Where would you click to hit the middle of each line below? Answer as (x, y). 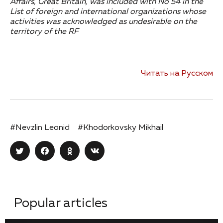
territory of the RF (44, 32)
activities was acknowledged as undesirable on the (104, 22)
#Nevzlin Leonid (40, 128)
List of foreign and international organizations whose (108, 12)
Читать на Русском (177, 74)
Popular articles (61, 204)
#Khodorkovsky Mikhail (120, 128)
